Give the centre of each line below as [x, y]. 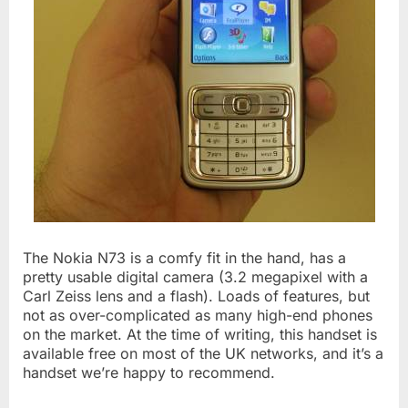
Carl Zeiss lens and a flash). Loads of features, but [196, 296]
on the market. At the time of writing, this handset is [200, 334]
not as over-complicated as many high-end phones [198, 315]
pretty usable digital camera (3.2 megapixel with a [195, 276]
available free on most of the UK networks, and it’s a [203, 353]
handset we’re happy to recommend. [149, 372]
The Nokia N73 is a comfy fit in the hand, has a [184, 257]
